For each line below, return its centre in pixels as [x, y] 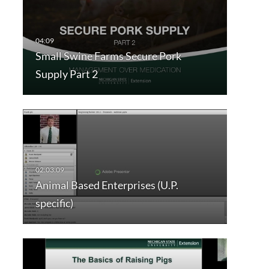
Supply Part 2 [66, 74]
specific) [54, 203]
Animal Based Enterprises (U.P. [107, 185]
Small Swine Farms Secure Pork [108, 56]
